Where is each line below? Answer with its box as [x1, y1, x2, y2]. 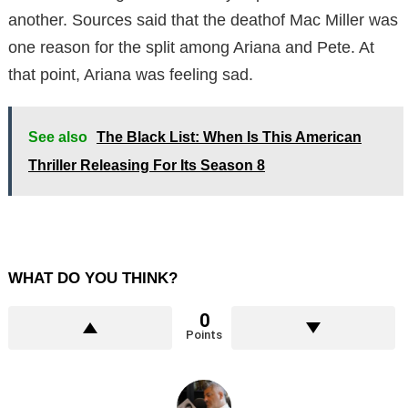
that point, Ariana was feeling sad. [8, 65, 253, 84]
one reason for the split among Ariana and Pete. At [8, 37, 374, 56]
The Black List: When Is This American [97, 128, 362, 145]
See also [28, 128, 87, 145]
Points [186, 327, 222, 342]
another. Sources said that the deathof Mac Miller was [8, 10, 398, 29]
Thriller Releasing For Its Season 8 [28, 157, 265, 173]
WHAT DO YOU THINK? [8, 269, 178, 287]
